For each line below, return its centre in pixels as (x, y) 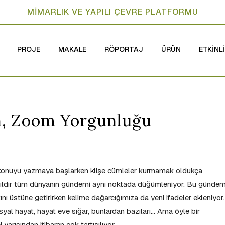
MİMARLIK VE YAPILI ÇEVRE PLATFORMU (113, 12)
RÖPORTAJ (124, 49)
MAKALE (72, 49)
